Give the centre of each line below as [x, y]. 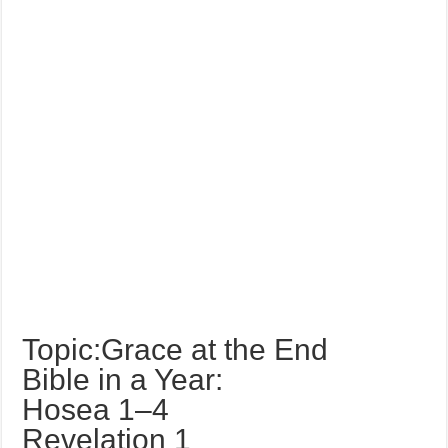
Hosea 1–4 [96, 409]
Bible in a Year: [123, 379]
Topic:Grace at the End [175, 349]
